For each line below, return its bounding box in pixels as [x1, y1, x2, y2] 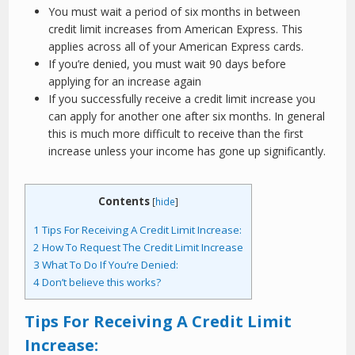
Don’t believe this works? [40, 275, 162, 290]
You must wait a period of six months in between [48, 4, 301, 19]
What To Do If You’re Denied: [40, 258, 179, 273]
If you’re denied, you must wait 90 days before [48, 56, 287, 71]
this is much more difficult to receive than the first [48, 126, 304, 141]
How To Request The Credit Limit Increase [40, 240, 244, 255]
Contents [98, 194, 151, 208]
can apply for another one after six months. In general [48, 109, 326, 124]
